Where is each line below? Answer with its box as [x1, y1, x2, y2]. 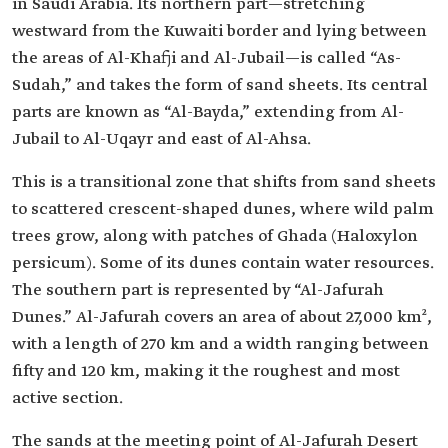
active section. [12, 388, 123, 409]
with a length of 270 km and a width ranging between [12, 334, 429, 355]
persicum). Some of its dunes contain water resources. [12, 253, 434, 274]
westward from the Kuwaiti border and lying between [12, 21, 427, 42]
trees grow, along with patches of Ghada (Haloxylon [12, 226, 418, 247]
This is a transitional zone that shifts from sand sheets [12, 172, 436, 193]
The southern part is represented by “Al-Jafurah [12, 280, 384, 301]
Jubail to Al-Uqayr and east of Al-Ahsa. [12, 129, 311, 150]
